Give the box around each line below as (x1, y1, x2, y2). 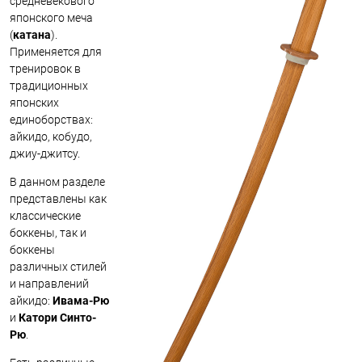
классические (10, 208, 81, 222)
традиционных (10, 78, 88, 92)
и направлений (10, 276, 89, 290)
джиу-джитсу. (10, 146, 80, 160)
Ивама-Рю (53, 293, 109, 307)
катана (13, 27, 51, 41)
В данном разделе (10, 175, 105, 188)
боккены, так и (10, 225, 86, 239)
